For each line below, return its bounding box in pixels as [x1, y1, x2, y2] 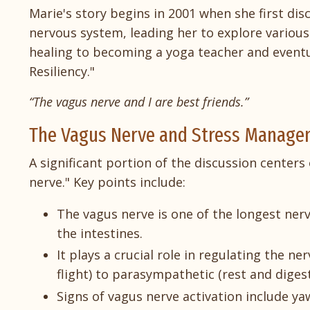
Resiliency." [29, 62, 95, 80]
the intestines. [57, 224, 143, 241]
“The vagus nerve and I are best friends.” [29, 93, 248, 110]
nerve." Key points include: [29, 173, 185, 190]
